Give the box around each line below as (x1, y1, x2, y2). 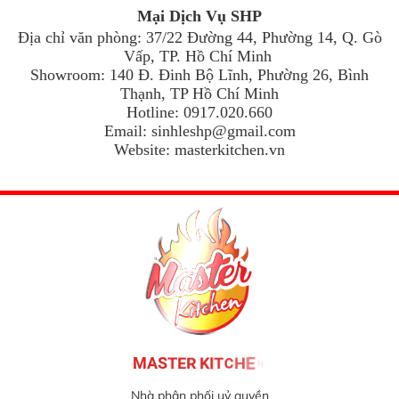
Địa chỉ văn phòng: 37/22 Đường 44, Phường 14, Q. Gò (17, 28, 382, 46)
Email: (103, 121, 151, 140)
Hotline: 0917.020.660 (126, 102, 273, 121)
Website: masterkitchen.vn (114, 140, 285, 159)
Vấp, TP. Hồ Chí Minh (123, 46, 276, 65)
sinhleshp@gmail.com (151, 121, 296, 140)
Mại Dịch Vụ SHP (137, 6, 262, 25)
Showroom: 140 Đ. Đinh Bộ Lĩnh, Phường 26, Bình (30, 65, 369, 84)
